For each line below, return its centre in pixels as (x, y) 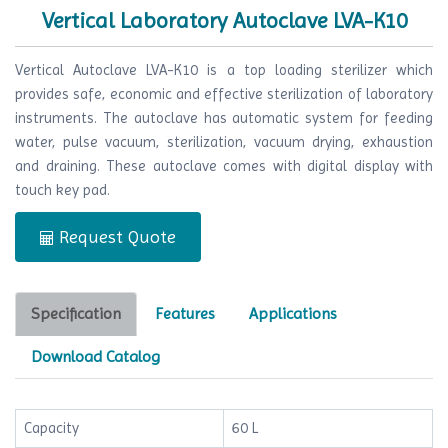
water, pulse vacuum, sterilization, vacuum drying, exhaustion (224, 142)
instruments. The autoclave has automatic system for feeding (224, 118)
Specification (76, 313)
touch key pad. (62, 190)
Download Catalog (95, 356)
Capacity (51, 428)
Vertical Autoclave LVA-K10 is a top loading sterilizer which (224, 70)
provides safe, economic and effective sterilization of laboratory (224, 94)
